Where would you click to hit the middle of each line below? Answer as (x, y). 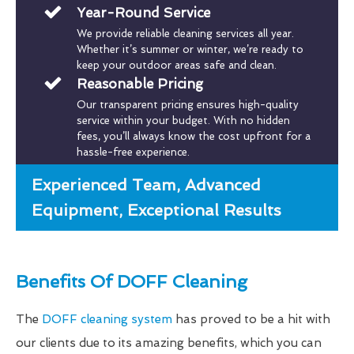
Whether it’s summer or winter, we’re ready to (190, 49)
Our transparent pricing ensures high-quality (187, 104)
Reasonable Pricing (139, 83)
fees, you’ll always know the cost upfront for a (193, 136)
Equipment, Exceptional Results (156, 210)
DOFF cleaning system (107, 319)
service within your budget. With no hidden (183, 120)
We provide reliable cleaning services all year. (185, 33)
